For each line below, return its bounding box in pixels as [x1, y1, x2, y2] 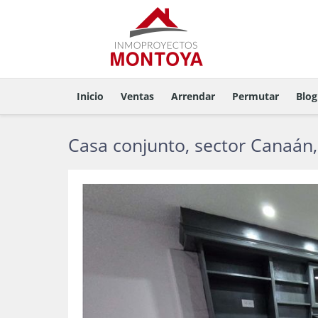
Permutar [232, 89, 279, 103]
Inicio [77, 89, 104, 103]
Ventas [121, 89, 154, 103]
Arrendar [171, 89, 215, 103]
